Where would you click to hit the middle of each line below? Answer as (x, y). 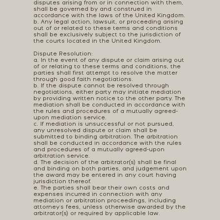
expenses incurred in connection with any (97, 194)
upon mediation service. (70, 118)
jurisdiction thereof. (62, 182)
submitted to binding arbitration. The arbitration (105, 137)
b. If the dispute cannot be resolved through (101, 86)
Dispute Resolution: (63, 54)
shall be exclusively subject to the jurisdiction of (107, 35)
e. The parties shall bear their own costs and (101, 188)
